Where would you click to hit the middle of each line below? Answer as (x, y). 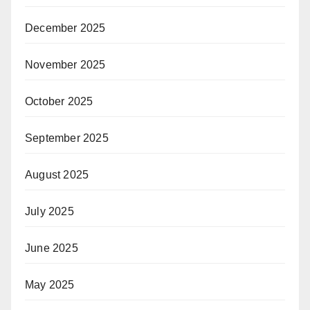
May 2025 (50, 285)
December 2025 (65, 28)
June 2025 (52, 248)
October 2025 (59, 102)
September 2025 (67, 138)
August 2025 (57, 175)
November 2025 (65, 65)
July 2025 (49, 212)
